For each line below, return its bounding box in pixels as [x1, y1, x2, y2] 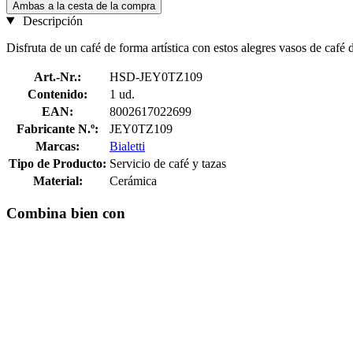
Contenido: [28, 87, 87, 101]
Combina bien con [6, 205, 125, 222]
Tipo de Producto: [9, 156, 106, 170]
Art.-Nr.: [34, 69, 81, 84]
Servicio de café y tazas [110, 156, 226, 170]
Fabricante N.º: [17, 121, 98, 136]
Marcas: [35, 139, 80, 153]
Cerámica [110, 173, 157, 188]
